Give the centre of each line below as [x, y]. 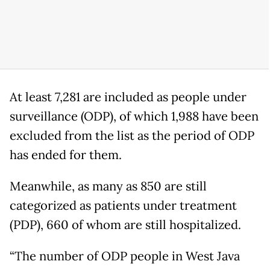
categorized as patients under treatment [123, 205]
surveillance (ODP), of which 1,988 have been [134, 116]
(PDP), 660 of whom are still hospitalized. [125, 224]
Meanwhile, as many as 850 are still [108, 186]
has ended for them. [66, 155]
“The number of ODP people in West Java [125, 256]
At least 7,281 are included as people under [128, 97]
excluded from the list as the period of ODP [132, 135]
